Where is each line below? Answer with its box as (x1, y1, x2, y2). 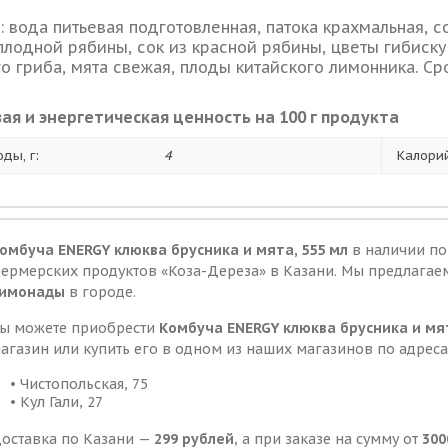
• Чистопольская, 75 (10, 375, 148, 393)
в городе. (69, 283, 136, 301)
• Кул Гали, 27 (10, 393, 103, 411)
